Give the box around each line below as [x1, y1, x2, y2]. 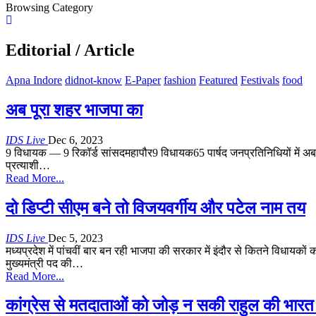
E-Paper [125, 73, 161, 86]
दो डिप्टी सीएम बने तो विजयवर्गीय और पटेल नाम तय [6, 198, 305, 217]
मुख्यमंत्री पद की [6, 257, 72, 269]
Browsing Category [6, 1, 93, 14]
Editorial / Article [6, 40, 135, 59]
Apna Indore [6, 73, 62, 86]
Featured [199, 73, 238, 86]
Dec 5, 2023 [48, 231, 103, 244]
